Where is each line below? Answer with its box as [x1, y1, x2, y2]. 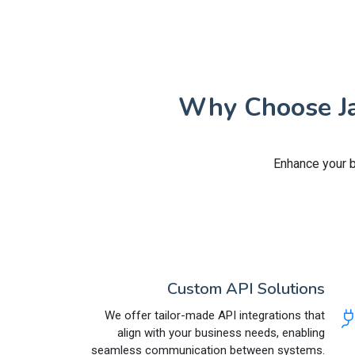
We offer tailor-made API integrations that [105, 307, 325, 323]
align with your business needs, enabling [117, 325, 325, 340]
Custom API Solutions [167, 277, 325, 300]
